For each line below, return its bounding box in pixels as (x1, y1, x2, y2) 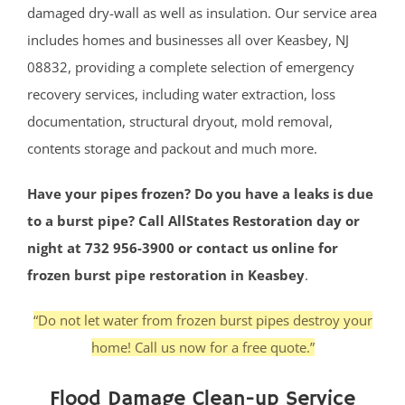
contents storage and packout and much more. (27, 139, 317, 158)
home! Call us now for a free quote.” (90, 338, 315, 357)
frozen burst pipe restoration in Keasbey (27, 266, 305, 285)
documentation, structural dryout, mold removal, (27, 112, 333, 131)
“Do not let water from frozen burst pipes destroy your (33, 311, 372, 330)
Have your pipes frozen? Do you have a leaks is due (27, 184, 373, 203)
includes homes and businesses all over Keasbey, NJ (27, 31, 349, 50)
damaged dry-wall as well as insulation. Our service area (27, 4, 377, 23)
